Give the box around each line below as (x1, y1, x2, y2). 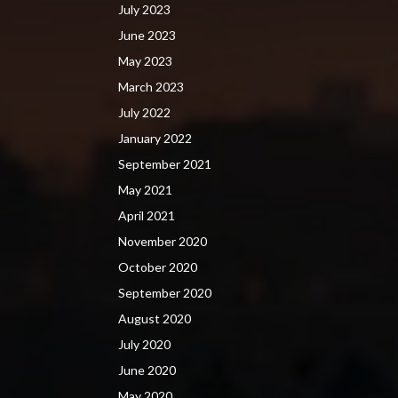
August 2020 (118, 310, 191, 326)
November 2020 (118, 233, 207, 249)
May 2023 (118, 52, 172, 68)
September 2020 (118, 284, 211, 300)
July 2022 (118, 104, 171, 120)
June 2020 (118, 362, 176, 378)
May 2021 (118, 181, 172, 197)
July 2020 (118, 336, 171, 352)
